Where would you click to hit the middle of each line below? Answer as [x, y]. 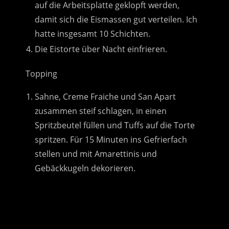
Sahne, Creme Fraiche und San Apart [105, 96]
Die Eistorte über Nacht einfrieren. [101, 49]
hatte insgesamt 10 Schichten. [93, 33]
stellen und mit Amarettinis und [96, 154]
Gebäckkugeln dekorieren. [85, 168]
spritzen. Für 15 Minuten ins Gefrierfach [111, 139]
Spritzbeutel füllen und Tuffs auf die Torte [115, 125]
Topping [41, 73]
